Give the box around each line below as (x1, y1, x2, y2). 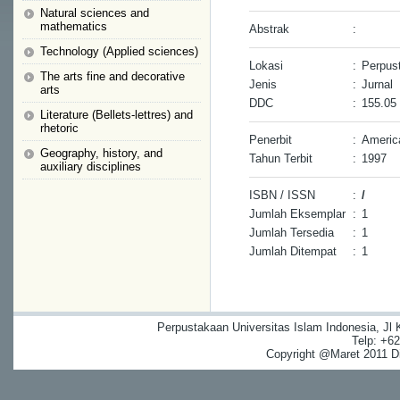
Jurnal (362, 78, 393, 91)
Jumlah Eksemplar (249, 207, 346, 221)
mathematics (40, 20, 107, 33)
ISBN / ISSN (249, 188, 315, 202)
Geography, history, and (40, 146, 162, 160)
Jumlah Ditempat (249, 245, 337, 258)
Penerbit (249, 133, 292, 146)
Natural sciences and (40, 6, 149, 20)
